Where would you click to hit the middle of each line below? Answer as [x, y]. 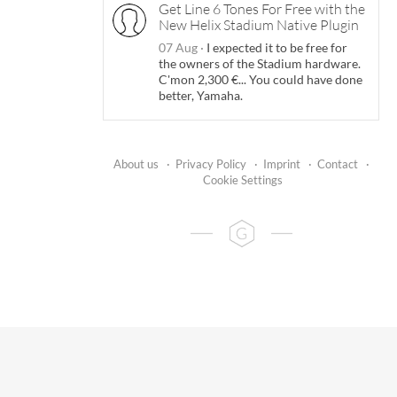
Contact [337, 163]
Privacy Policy [210, 163]
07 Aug [179, 47]
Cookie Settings [242, 179]
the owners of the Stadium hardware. [260, 63]
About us [136, 163]
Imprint [281, 163]
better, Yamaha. [201, 95]
